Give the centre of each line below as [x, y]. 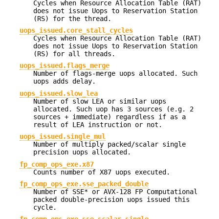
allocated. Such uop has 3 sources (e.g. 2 [113, 109]
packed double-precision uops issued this [111, 199]
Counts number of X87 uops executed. [102, 172]
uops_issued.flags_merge [65, 66]
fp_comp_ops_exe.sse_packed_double [84, 184]
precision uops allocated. [82, 152]
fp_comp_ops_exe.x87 [57, 164]
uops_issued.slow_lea [59, 93]
